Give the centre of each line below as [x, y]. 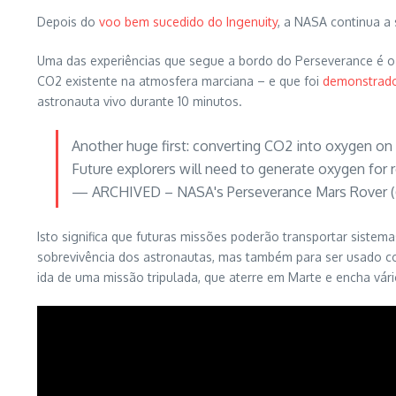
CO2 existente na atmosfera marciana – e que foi [180, 81]
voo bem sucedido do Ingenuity [188, 22]
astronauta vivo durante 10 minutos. [140, 101]
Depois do [68, 22]
